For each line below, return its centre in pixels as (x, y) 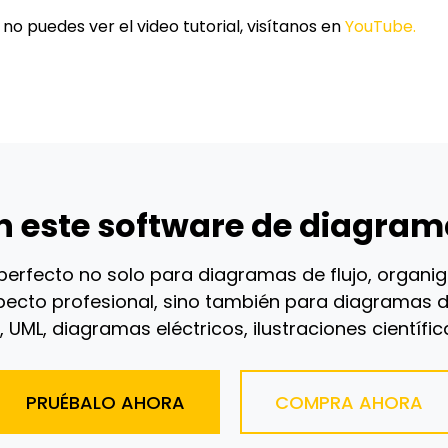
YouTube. (380, 26)
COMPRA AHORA (348, 402)
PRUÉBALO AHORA (105, 402)
